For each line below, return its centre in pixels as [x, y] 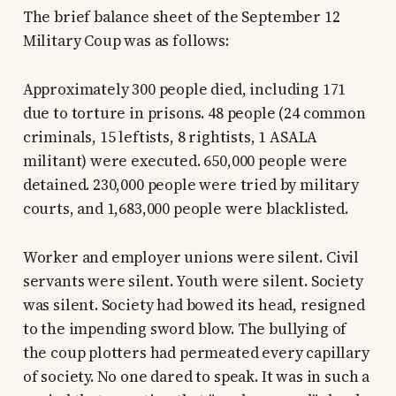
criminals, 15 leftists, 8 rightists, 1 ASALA [170, 137]
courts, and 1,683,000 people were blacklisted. [185, 209]
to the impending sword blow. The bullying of [185, 329]
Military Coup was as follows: [126, 41]
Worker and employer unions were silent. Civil [191, 258]
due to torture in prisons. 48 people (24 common [194, 114]
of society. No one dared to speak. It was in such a [196, 377]
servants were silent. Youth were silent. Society [193, 282]
